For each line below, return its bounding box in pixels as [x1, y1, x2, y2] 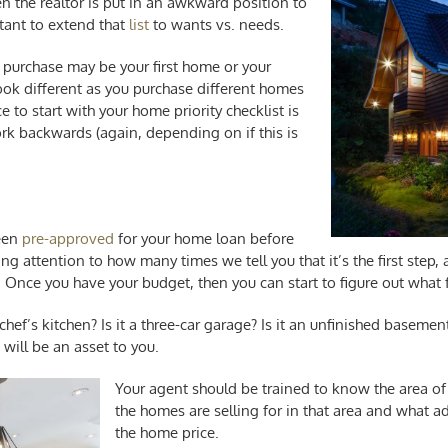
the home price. [115, 423, 219, 442]
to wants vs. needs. [149, 15, 288, 34]
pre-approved [22, 229, 114, 248]
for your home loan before [114, 229, 294, 248]
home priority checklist [132, 101, 284, 120]
